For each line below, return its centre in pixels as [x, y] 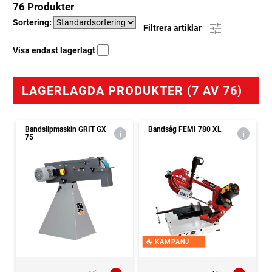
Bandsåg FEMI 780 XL [185, 130]
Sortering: [33, 23]
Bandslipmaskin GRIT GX [66, 130]
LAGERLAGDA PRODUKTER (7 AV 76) [132, 91]
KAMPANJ [172, 242]
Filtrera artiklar [173, 28]
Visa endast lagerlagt [55, 51]
